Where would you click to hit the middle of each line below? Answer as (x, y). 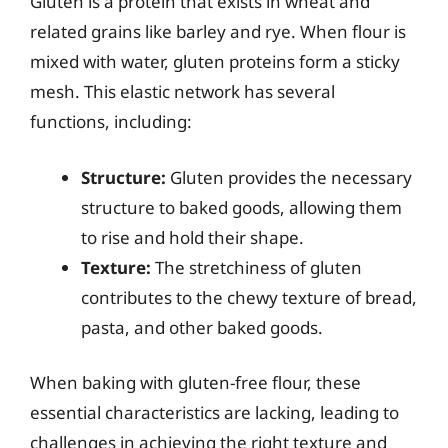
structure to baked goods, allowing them (241, 207)
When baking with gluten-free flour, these (195, 382)
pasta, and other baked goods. (202, 327)
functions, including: (111, 121)
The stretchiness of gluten (256, 267)
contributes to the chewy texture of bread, (249, 297)
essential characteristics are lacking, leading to (214, 412)
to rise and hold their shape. (192, 237)
